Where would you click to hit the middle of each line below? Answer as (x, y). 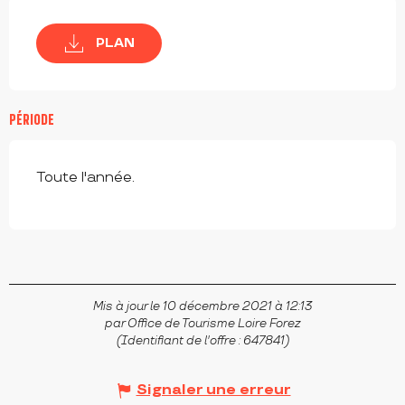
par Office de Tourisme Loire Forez (202, 324)
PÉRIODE (32, 120)
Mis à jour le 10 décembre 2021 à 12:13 (202, 307)
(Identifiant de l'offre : (179, 341)
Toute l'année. (85, 178)
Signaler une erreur (213, 391)
